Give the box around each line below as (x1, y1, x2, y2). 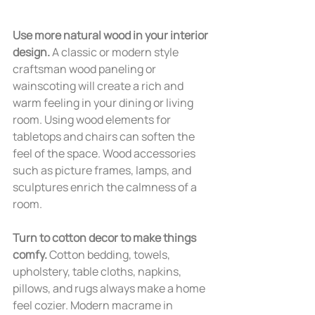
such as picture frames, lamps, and (13, 162, 193, 178)
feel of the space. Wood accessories (13, 146, 198, 161)
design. (13, 44, 52, 60)
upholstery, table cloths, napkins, (13, 264, 184, 279)
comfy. (13, 247, 47, 262)
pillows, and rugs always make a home (13, 281, 207, 296)
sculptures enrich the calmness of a (13, 179, 199, 195)
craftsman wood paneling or (13, 61, 158, 77)
